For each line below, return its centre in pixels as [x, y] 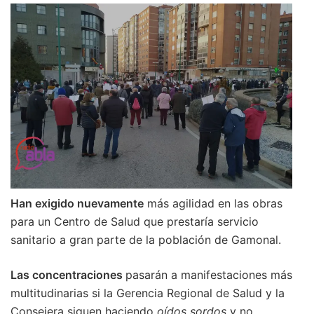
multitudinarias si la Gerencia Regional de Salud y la [148, 293]
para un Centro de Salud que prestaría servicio [135, 221]
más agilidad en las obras [213, 203]
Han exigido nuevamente [77, 203]
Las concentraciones [68, 275]
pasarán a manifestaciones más [209, 275]
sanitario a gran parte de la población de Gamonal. [146, 240]
